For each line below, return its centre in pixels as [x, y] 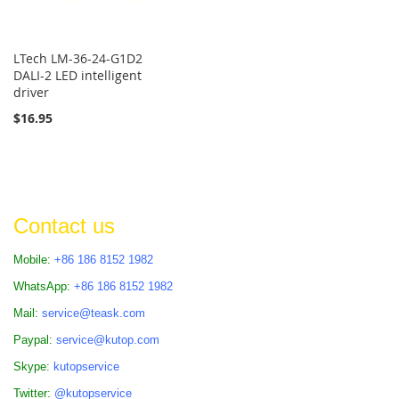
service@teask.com [94, 313]
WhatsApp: [44, 286]
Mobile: [34, 259]
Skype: [33, 366]
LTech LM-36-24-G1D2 [78, 58]
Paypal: [35, 339]
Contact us [64, 225]
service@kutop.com [108, 339]
